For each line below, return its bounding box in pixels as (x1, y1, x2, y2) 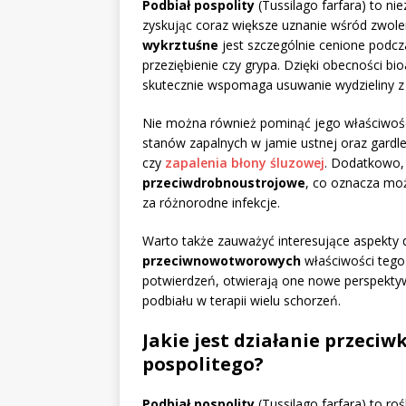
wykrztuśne (142, 36, 218, 54)
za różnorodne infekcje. (142, 194, 280, 212)
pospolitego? (142, 352, 264, 377)
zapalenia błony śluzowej (165, 154, 324, 172)
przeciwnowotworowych (142, 252, 301, 270)
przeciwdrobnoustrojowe (142, 174, 305, 192)
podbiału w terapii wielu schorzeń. (142, 292, 341, 310)
